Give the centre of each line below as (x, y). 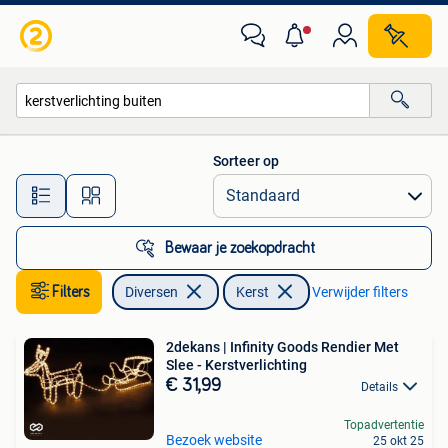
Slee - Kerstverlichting (236, 365)
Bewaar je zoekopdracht (240, 248)
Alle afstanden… (210, 186)
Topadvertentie (384, 425)
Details (379, 387)
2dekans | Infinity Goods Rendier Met (282, 347)
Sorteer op (246, 161)
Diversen (151, 292)
